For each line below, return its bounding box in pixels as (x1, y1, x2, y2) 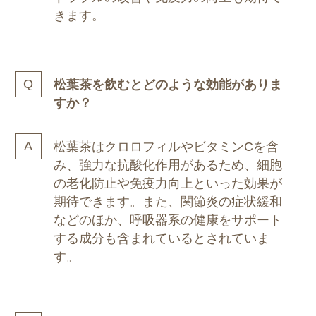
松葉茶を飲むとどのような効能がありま (54, 77, 283, 92)
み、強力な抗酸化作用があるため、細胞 (54, 157, 283, 172)
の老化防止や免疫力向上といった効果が (54, 176, 283, 190)
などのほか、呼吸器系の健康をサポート (54, 212, 283, 227)
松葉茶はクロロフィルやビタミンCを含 (54, 139, 279, 154)
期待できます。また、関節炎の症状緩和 (54, 194, 283, 209)
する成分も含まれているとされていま (54, 231, 270, 245)
